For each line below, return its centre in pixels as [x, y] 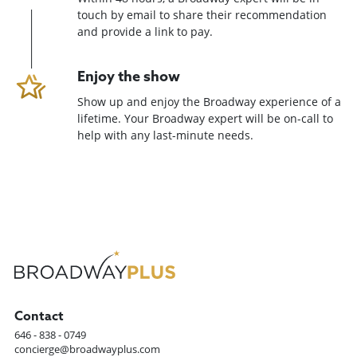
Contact [39, 317]
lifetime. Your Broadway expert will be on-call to [206, 119]
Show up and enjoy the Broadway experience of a [210, 102]
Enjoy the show [129, 78]
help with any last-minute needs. [166, 135]
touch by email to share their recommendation [202, 15]
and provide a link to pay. [145, 32]
